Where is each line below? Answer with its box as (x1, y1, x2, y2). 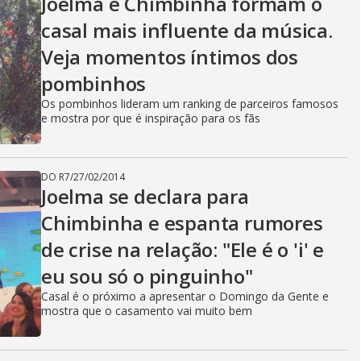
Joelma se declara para (41, 183, 249, 210)
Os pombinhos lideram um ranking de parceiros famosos (41, 96, 338, 111)
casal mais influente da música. (41, 17, 333, 44)
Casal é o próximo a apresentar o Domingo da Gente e (41, 288, 329, 304)
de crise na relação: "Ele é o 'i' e (41, 236, 324, 263)
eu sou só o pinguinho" (41, 263, 253, 289)
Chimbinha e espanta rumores (41, 210, 323, 236)
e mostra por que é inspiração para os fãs (41, 110, 260, 126)
